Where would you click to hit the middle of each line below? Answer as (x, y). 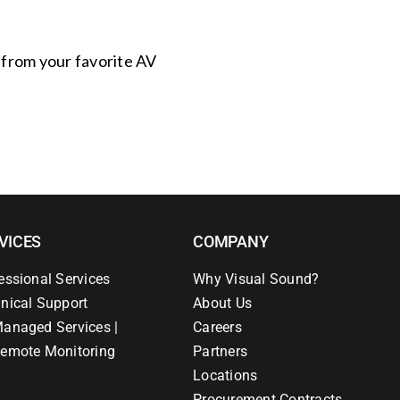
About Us (223, 304)
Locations (225, 376)
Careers (217, 328)
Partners (221, 352)
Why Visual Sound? (256, 279)
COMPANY (231, 242)
